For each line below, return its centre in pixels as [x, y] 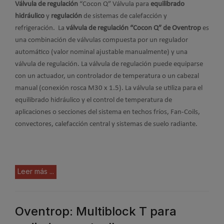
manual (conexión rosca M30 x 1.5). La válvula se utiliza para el [109, 88]
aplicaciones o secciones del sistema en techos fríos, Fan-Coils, [107, 112]
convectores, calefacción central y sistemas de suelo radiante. [106, 124]
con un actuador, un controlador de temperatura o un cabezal [107, 76]
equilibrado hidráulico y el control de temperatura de [93, 100]
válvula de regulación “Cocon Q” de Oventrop [133, 28]
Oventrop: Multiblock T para [96, 211]
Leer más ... [36, 171]
